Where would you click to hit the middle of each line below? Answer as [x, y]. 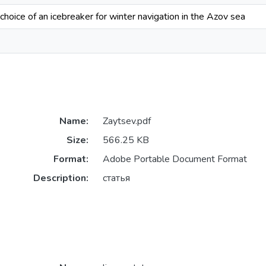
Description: [61, 178]
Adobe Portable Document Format [175, 159]
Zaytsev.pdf [126, 121]
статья [116, 178]
